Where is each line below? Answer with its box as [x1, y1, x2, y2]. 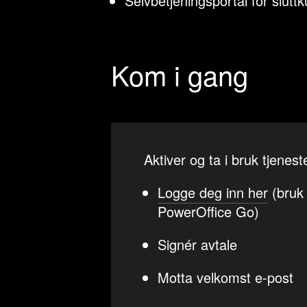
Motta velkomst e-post [158, 267, 293, 287]
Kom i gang [111, 55, 248, 94]
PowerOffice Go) [158, 201, 259, 221]
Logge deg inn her [158, 182, 268, 202]
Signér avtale [158, 234, 237, 254]
